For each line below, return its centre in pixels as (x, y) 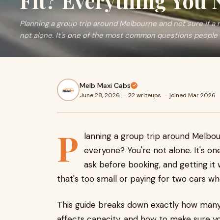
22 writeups (145, 95)
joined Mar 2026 (192, 95)
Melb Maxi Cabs (105, 85)
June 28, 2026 (100, 95)
